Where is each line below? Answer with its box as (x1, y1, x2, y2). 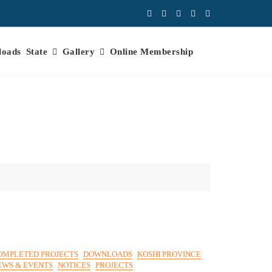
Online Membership (109, 47, 193, 56)
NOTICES (58, 260, 90, 270)
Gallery (62, 47, 95, 56)
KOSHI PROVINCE (137, 250, 201, 259)
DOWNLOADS (83, 250, 132, 259)
